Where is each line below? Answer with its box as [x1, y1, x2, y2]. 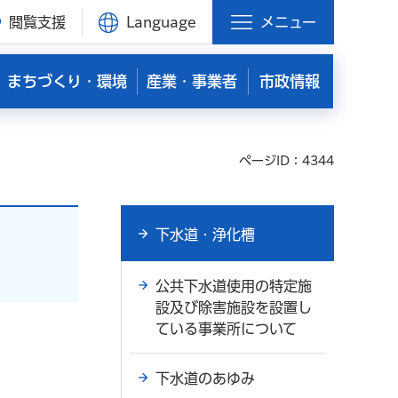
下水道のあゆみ [155, 371, 255, 386]
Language [126, 15, 196, 29]
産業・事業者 [147, 74, 238, 89]
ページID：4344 [239, 155, 334, 167]
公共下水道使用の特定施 [155, 279, 312, 293]
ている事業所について [155, 322, 297, 336]
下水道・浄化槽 [155, 227, 255, 242]
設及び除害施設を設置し [155, 300, 312, 314]
